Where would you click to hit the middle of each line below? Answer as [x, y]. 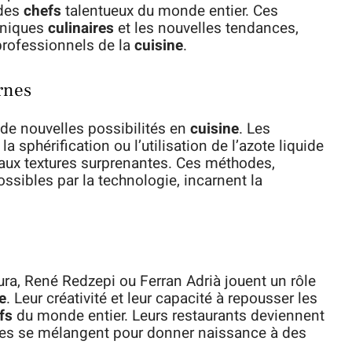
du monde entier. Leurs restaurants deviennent [169, 316]
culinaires [81, 29]
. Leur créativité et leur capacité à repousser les [162, 299]
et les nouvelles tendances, [206, 29]
